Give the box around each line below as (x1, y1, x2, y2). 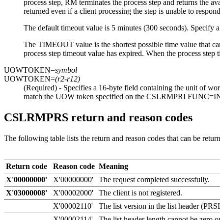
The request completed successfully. (99, 175, 210, 184)
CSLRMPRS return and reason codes (4, 110, 192, 124)
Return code (6, 162, 47, 170)
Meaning (99, 162, 128, 170)
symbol (55, 66, 77, 75)
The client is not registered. (99, 188, 182, 197)
